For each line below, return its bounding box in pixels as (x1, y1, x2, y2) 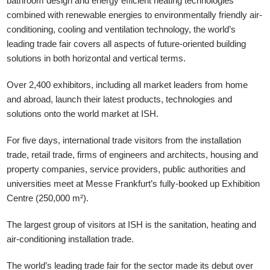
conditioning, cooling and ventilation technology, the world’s (7, 24, 236, 34)
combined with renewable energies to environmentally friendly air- (7, 10, 263, 20)
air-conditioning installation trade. (7, 234, 134, 244)
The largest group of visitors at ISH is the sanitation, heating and (7, 219, 257, 230)
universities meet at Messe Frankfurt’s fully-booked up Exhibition (7, 178, 260, 189)
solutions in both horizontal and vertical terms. (7, 53, 186, 63)
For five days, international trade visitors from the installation (7, 135, 242, 145)
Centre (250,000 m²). (7, 193, 89, 203)
